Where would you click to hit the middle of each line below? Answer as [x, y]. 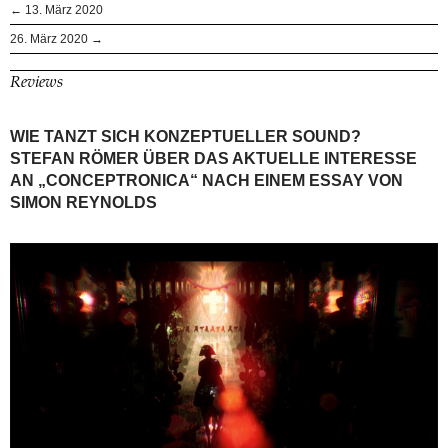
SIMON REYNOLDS [83, 202]
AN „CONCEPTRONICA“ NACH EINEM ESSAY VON [206, 180]
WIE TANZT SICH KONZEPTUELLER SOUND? [185, 136]
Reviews [36, 82]
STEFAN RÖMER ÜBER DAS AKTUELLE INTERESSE [213, 158]
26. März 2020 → [56, 38]
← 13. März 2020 [56, 9]
